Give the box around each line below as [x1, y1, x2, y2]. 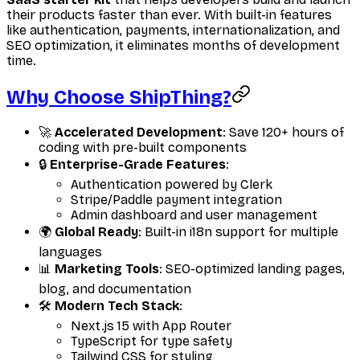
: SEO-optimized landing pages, [159, 260, 345, 276]
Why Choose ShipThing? [6, 85, 231, 108]
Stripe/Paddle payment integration [71, 191, 282, 207]
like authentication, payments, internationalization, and [6, 22, 340, 38]
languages [39, 243, 102, 260]
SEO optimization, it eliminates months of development [6, 37, 340, 53]
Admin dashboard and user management [71, 207, 317, 223]
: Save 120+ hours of [223, 124, 344, 140]
